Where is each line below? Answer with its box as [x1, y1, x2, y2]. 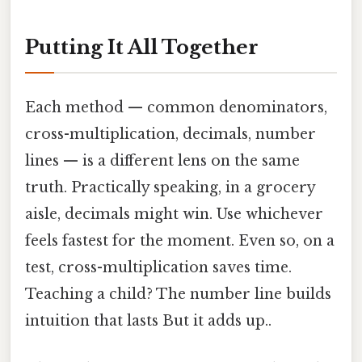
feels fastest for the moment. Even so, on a [25, 232, 335, 250]
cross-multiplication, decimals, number [25, 125, 316, 144]
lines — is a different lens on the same [25, 152, 300, 170]
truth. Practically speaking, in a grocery [25, 179, 315, 197]
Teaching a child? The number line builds [25, 285, 331, 304]
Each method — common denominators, [25, 99, 327, 117]
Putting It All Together [25, 36, 259, 60]
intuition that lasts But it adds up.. [25, 312, 271, 330]
